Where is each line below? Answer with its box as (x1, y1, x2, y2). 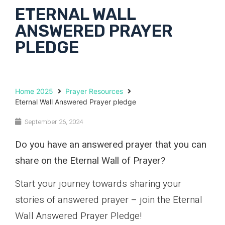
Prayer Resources (65, 86, 123, 95)
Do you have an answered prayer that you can (15, 137, 206, 152)
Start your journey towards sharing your (15, 177, 181, 191)
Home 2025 (15, 86, 53, 95)
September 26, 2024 (25, 117, 83, 127)
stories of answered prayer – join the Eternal (15, 193, 202, 207)
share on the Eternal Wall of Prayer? (15, 153, 166, 168)
